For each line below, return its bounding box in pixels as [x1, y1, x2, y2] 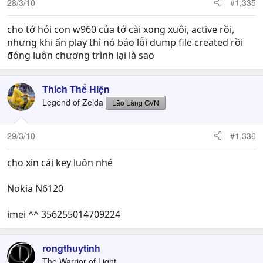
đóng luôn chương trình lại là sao [7, 48, 154, 62]
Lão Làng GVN [112, 97, 159, 107]
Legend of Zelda [42, 96, 103, 108]
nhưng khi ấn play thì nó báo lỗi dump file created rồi [7, 35, 243, 49]
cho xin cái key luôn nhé [7, 156, 113, 169]
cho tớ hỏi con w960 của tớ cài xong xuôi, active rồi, [7, 22, 234, 36]
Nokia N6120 [7, 181, 63, 195]
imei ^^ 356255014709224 [7, 207, 120, 221]
